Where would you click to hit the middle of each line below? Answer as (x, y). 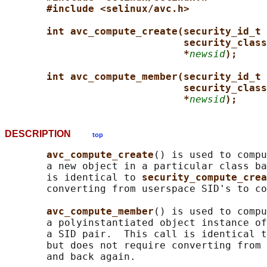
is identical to (73, 178)
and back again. (70, 257)
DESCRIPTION (49, 134)
